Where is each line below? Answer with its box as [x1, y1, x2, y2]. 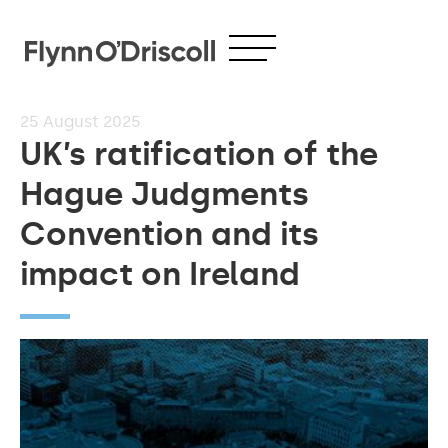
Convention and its [20, 215, 319, 253]
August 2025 [43, 112, 141, 131]
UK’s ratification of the [20, 135, 378, 173]
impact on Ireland [20, 255, 300, 293]
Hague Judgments [20, 175, 309, 213]
